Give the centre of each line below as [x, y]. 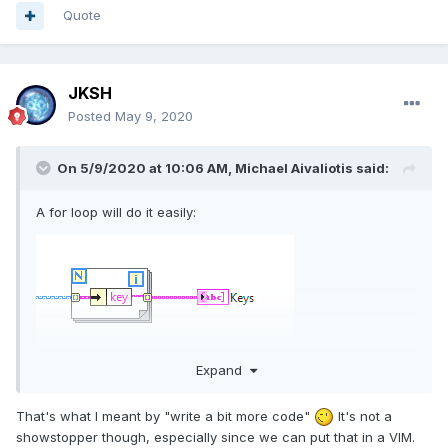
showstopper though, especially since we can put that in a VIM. [215, 437]
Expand [222, 369]
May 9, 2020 [154, 116]
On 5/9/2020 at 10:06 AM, [146, 168]
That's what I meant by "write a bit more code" [165, 415]
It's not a [363, 415]
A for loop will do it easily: [116, 212]
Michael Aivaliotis [294, 168]
